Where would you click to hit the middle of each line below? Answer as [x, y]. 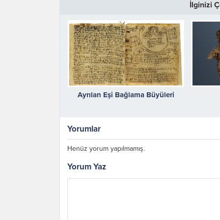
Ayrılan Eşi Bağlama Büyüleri [126, 95]
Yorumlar [84, 129]
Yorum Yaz [87, 166]
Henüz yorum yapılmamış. [106, 148]
